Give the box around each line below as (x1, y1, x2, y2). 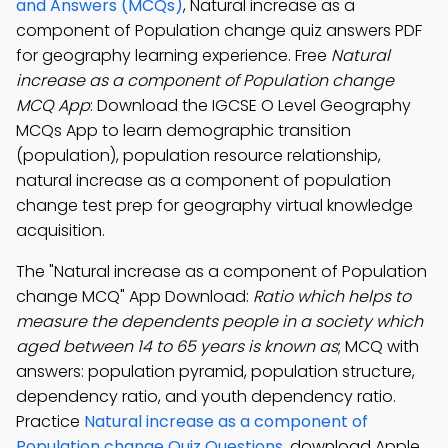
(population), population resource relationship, (16, 144, 381, 167)
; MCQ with (338, 335, 419, 358)
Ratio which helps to (253, 285, 411, 308)
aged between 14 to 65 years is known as (16, 335, 338, 358)
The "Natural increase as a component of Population (16, 260, 427, 283)
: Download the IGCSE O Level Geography (90, 94, 411, 117)
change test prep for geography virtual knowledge (16, 194, 413, 217)
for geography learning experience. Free (16, 44, 331, 67)
